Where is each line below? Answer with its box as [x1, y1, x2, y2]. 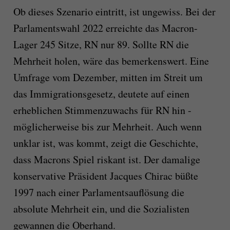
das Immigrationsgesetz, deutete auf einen [13, 86, 189, 101]
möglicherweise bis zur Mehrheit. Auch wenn [13, 119, 202, 133]
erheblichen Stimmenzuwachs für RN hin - [13, 103, 191, 117]
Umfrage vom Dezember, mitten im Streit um [13, 70, 203, 84]
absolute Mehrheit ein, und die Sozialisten [13, 201, 189, 216]
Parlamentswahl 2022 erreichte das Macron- [13, 21, 198, 35]
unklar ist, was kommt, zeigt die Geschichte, [13, 136, 198, 150]
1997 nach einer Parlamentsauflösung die [13, 185, 184, 199]
